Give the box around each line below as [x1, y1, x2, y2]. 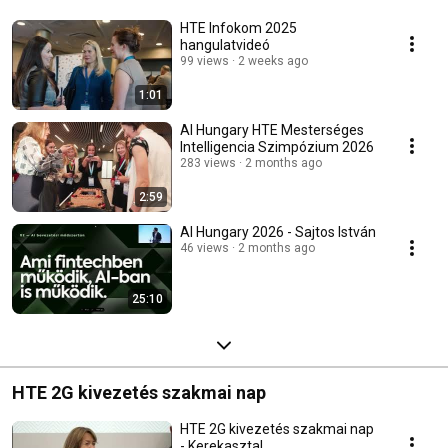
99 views [180, 54, 229, 69]
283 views [180, 156, 236, 171]
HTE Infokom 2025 [180, 20, 297, 37]
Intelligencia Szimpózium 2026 [180, 139, 374, 156]
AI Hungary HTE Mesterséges [180, 122, 364, 139]
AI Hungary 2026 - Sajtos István [180, 224, 376, 241]
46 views [180, 241, 229, 256]
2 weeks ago [238, 54, 308, 69]
